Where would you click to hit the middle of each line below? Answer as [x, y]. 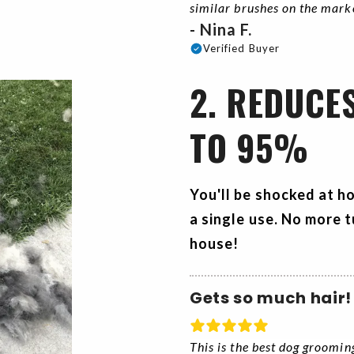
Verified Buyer [241, 49]
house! [216, 244]
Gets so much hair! [271, 298]
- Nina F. [223, 30]
